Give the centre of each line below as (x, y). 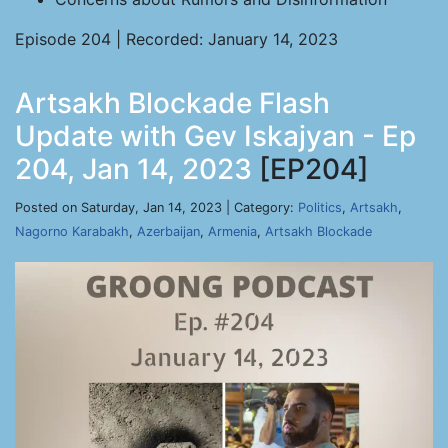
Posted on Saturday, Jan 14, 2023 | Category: (156, 207)
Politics (320, 207)
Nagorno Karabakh (72, 231)
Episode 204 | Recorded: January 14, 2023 (176, 39)
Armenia (232, 231)
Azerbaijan (168, 231)
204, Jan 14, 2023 (133, 169)
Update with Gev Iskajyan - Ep (215, 136)
